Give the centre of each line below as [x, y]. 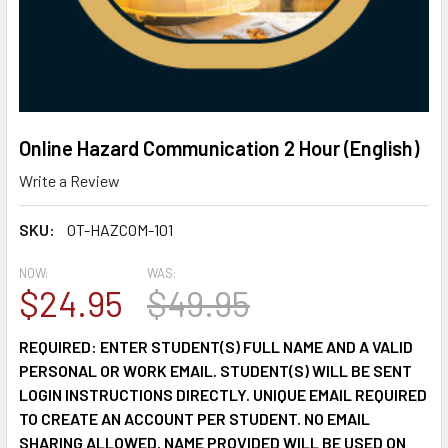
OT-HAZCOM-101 [120, 229]
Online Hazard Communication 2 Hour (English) [219, 148]
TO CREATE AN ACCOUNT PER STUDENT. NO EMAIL [194, 418]
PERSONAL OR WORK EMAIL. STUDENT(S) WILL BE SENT [215, 370]
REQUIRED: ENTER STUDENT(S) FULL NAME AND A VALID [216, 346]
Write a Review [69, 180]
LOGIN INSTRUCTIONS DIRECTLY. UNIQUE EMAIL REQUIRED [223, 394]
